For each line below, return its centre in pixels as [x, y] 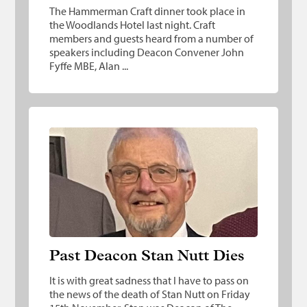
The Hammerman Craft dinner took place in [148, 11]
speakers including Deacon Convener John [147, 52]
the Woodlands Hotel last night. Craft [133, 25]
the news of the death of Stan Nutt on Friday [150, 294]
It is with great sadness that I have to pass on [149, 281]
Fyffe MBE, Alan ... [89, 66]
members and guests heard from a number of [152, 39]
